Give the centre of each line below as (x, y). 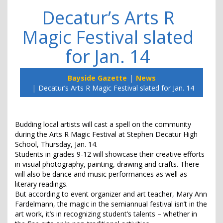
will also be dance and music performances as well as (101, 174)
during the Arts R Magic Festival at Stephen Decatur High (106, 134)
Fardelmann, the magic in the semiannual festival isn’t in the (111, 204)
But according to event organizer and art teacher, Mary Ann (111, 194)
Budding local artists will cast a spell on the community (103, 124)
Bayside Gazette (97, 78)
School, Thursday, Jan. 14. (56, 144)
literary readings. (41, 184)
